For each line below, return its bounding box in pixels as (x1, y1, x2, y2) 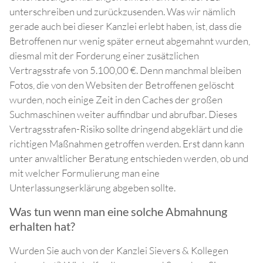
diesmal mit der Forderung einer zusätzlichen (9, 49, 199, 62)
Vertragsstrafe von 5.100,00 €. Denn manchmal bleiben (9, 64, 241, 77)
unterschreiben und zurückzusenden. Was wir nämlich (9, 5, 235, 18)
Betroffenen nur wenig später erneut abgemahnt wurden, (9, 35, 250, 48)
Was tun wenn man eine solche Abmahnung (9, 204, 227, 219)
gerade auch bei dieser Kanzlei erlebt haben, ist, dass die (9, 20, 242, 33)
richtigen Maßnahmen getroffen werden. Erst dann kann (9, 137, 244, 150)
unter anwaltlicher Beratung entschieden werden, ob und (9, 152, 248, 165)
